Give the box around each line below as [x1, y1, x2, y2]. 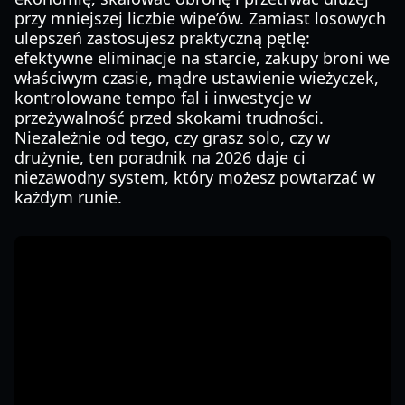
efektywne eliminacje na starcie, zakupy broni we [14, 47, 390, 69]
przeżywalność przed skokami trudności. [14, 107, 324, 128]
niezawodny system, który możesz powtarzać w [14, 166, 375, 188]
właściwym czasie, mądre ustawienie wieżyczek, [14, 67, 379, 89]
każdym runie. [14, 186, 122, 208]
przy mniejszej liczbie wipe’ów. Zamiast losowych [14, 7, 386, 29]
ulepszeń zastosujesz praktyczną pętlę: [14, 27, 310, 49]
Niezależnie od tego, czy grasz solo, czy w [14, 127, 330, 148]
